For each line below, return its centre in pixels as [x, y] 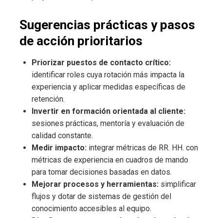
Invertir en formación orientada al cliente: [109, 111]
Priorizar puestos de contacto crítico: [101, 63]
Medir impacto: [59, 148]
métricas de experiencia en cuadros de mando [110, 160]
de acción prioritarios [81, 41]
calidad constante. [62, 136]
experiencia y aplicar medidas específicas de [109, 87]
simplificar [177, 184]
